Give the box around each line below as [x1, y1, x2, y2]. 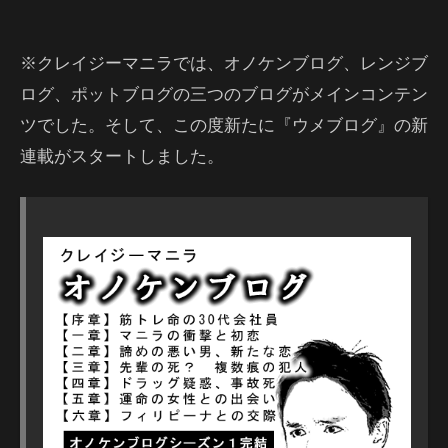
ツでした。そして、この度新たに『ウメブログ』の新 [20, 113, 428, 136]
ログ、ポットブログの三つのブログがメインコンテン [20, 82, 428, 105]
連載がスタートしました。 [20, 144, 224, 167]
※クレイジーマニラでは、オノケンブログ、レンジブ [20, 51, 428, 74]
